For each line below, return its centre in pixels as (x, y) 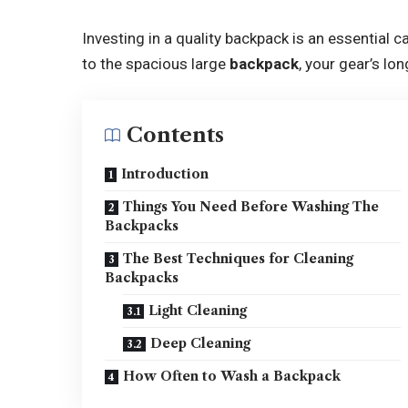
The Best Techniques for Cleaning (239, 258)
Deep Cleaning (201, 343)
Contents (176, 135)
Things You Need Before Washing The (251, 206)
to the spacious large (156, 64)
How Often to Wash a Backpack (232, 376)
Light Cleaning (198, 310)
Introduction (165, 173)
